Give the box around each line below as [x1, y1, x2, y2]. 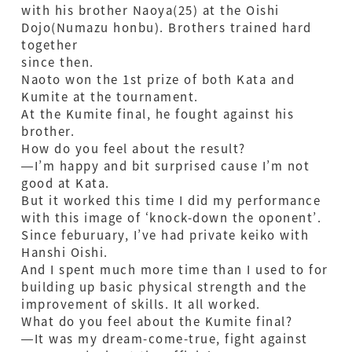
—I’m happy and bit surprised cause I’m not [21, 157, 310, 174]
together [21, 36, 78, 53]
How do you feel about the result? [21, 140, 246, 157]
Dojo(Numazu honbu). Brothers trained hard [21, 19, 312, 36]
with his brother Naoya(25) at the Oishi [21, 2, 280, 19]
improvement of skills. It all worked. [21, 295, 261, 313]
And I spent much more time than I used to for [21, 261, 328, 278]
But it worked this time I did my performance [21, 192, 321, 209]
